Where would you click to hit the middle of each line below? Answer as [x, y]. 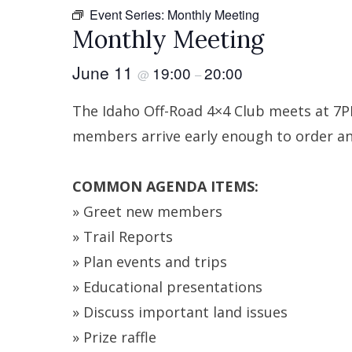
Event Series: [128, 15]
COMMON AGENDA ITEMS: [165, 186]
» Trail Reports [125, 236]
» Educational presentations [169, 287]
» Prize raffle [116, 337]
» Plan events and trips [152, 262]
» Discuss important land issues [182, 312]
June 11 [105, 72]
